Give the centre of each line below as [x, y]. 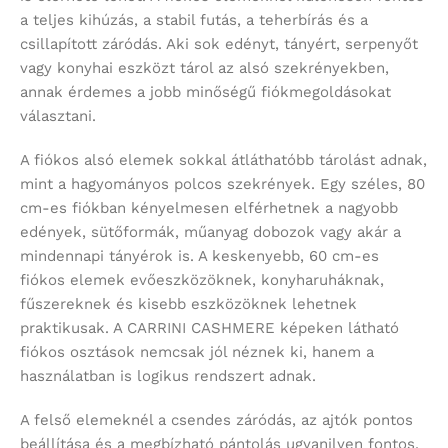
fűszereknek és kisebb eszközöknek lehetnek [188, 304]
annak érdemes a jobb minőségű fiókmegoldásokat [205, 92]
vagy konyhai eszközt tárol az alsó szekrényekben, [204, 68]
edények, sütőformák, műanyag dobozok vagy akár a [210, 232]
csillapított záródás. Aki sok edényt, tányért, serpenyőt [219, 44]
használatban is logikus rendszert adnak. [168, 376]
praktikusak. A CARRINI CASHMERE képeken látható [209, 328]
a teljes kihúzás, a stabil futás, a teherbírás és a [194, 20]
